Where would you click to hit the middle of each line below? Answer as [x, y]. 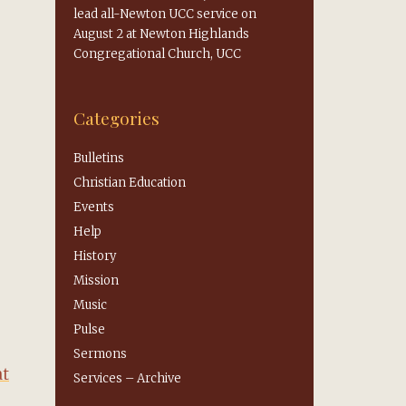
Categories [116, 118]
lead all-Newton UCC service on [165, 14]
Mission [96, 280]
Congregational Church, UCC [157, 54]
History [95, 256]
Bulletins [99, 158]
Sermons [100, 354]
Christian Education [130, 183]
